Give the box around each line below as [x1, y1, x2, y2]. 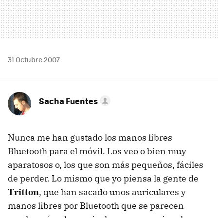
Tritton [8, 186, 39, 198]
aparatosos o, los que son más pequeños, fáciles [8, 159, 203, 170]
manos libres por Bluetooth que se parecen [8, 200, 184, 211]
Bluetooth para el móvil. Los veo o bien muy [8, 145, 186, 157]
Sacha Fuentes [39, 95, 98, 107]
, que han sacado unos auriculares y [39, 186, 186, 198]
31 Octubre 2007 [8, 54, 60, 64]
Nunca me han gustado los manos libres [8, 132, 172, 143]
